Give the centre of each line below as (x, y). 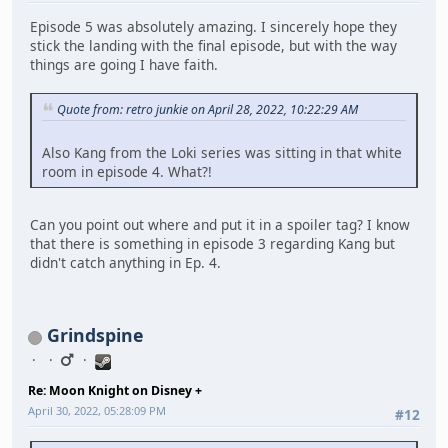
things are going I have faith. (124, 64)
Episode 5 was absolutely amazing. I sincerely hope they (213, 26)
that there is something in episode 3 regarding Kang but (212, 243)
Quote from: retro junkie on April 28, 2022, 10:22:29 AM (207, 109)
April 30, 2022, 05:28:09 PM (97, 411)
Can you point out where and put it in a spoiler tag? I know (220, 224)
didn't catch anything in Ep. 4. (125, 262)
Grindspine (95, 335)
